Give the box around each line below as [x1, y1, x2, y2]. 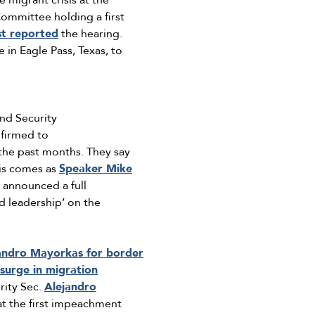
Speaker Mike [59, 161, 132, 177]
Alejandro [44, 279, 96, 295]
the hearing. [58, 26, 125, 42]
